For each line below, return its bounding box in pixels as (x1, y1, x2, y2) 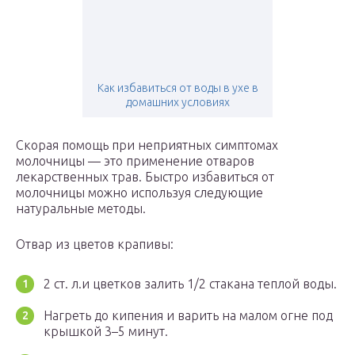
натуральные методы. (16, 201, 146, 216)
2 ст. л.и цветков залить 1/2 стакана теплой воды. (44, 277, 337, 292)
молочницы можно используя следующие (16, 185, 263, 200)
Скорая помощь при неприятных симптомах (16, 138, 278, 153)
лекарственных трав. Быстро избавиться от (16, 170, 274, 185)
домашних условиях (125, 96, 230, 109)
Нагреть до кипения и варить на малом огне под (44, 308, 333, 323)
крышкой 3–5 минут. (44, 324, 168, 339)
